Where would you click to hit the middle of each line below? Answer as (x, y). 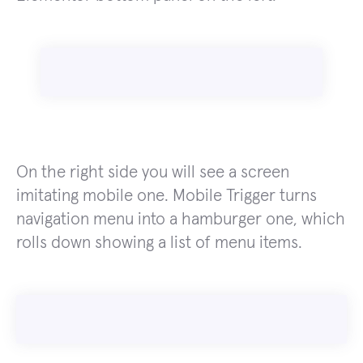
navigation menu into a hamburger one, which (181, 220)
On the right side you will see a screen (153, 173)
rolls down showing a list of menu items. (159, 243)
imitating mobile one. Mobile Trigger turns (167, 196)
